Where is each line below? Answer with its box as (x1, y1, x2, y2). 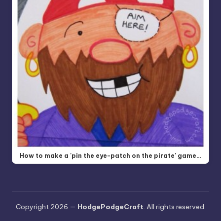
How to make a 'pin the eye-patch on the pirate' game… (20, 151, 201, 159)
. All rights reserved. (143, 202, 206, 211)
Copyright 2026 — (15, 202, 77, 211)
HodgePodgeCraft (77, 202, 144, 211)
